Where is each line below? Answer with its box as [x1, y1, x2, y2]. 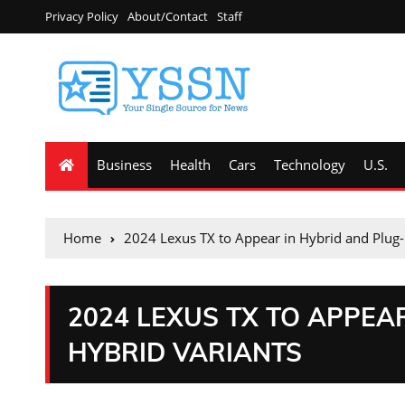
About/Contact [127, 8, 208, 24]
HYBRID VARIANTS [68, 336, 302, 368]
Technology [274, 155, 345, 174]
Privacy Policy [45, 8, 118, 24]
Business [97, 155, 152, 174]
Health [170, 155, 211, 174]
